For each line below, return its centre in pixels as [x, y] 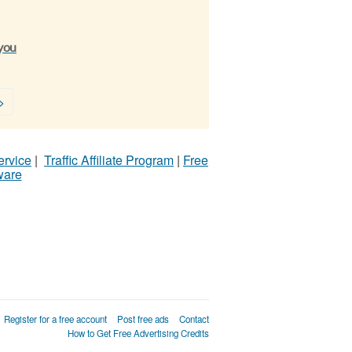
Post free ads [143, 319]
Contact [194, 319]
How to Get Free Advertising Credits [138, 333]
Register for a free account [55, 319]
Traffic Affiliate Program [109, 159]
